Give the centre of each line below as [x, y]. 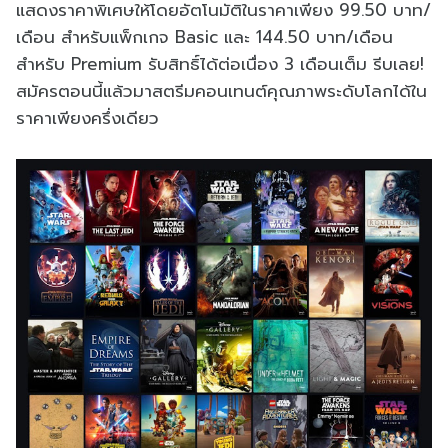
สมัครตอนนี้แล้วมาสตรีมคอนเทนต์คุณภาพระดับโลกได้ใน [221, 90]
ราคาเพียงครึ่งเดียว [87, 117]
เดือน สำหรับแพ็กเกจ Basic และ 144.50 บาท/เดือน [204, 36]
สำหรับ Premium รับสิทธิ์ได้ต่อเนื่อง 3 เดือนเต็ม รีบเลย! [220, 63]
